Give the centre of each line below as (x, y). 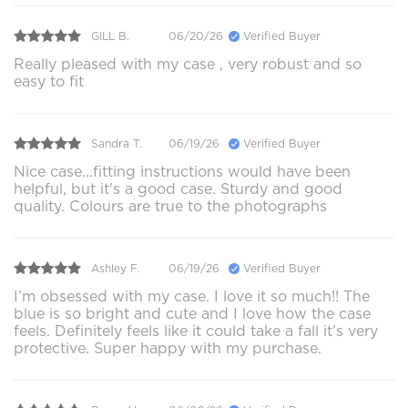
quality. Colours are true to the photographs (170, 207)
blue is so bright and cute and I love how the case (192, 314)
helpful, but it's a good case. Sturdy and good (178, 189)
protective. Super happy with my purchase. (168, 349)
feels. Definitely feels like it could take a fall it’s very (196, 331)
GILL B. (110, 36)
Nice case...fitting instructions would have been (182, 172)
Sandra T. (117, 143)
